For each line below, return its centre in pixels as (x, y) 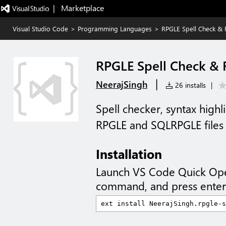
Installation (129, 154)
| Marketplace (78, 8)
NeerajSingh (122, 84)
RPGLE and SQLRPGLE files (160, 125)
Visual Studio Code (40, 29)
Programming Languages (115, 29)
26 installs (189, 85)
